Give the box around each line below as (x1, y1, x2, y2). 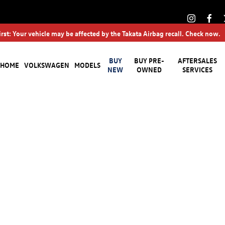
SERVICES (182, 64, 213, 74)
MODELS (74, 60, 101, 69)
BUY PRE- (134, 55, 165, 65)
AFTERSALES (178, 55, 217, 65)
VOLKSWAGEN (24, 60, 70, 69)
